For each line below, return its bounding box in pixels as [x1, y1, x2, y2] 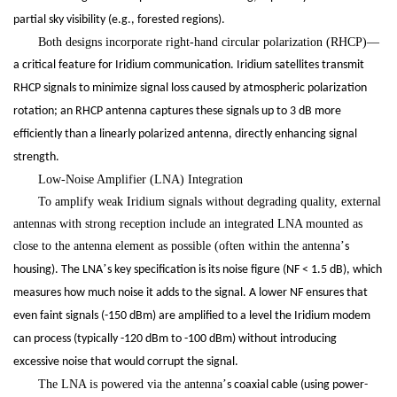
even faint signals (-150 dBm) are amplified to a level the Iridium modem [13, 309, 370, 323]
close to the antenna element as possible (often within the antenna [13, 239, 340, 253]
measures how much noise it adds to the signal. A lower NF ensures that [13, 286, 368, 300]
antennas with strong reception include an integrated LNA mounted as [13, 217, 362, 231]
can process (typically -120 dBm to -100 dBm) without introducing [13, 332, 337, 346]
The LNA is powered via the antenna [38, 378, 222, 392]
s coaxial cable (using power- [227, 378, 368, 393]
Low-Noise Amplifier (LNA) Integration [38, 173, 243, 187]
